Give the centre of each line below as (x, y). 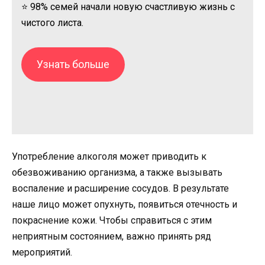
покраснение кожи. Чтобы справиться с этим (112, 221)
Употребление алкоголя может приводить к (109, 157)
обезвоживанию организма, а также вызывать (117, 173)
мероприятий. (42, 253)
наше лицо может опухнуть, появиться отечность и (125, 205)
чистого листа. (52, 23)
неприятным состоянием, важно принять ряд (112, 237)
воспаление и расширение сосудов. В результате (120, 189)
